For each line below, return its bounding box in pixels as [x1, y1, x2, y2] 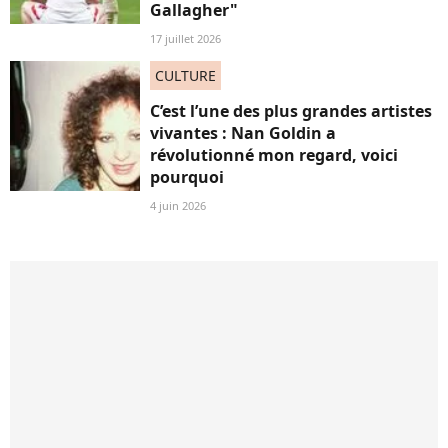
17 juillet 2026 [150, 31, 221, 46]
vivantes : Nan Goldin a [150, 122, 336, 144]
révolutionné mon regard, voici [150, 144, 398, 166]
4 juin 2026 [150, 198, 206, 213]
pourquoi [150, 166, 224, 188]
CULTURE [155, 66, 216, 85]
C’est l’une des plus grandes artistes [150, 100, 432, 122]
